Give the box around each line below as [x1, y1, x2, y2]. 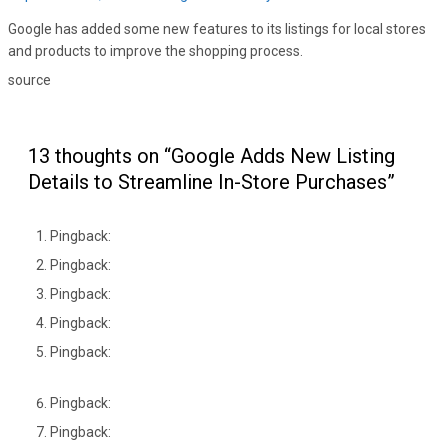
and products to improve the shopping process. [7, 42, 303, 59]
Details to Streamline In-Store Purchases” [27, 169, 395, 194]
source [7, 71, 54, 88]
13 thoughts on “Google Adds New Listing [27, 143, 395, 168]
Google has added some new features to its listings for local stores [7, 20, 426, 37]
